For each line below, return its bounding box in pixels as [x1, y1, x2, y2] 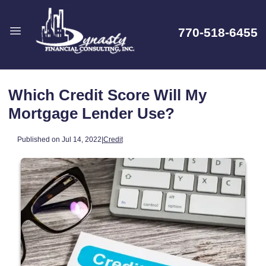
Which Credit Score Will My [8, 86, 207, 104]
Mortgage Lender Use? [8, 104, 175, 122]
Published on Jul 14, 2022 [17, 135, 102, 143]
